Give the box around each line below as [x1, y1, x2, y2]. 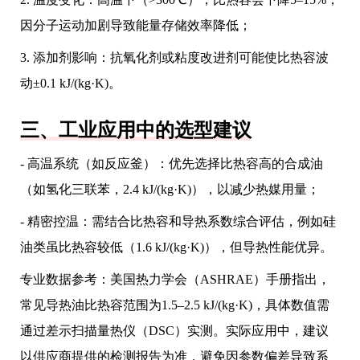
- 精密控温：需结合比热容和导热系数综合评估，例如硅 [20, 215, 336, 228]
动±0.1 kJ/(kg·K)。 [20, 76, 121, 90]
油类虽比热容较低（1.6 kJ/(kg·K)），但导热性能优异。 [20, 240, 333, 254]
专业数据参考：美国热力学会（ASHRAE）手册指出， [20, 272, 330, 286]
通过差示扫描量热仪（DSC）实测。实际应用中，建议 [20, 324, 329, 337]
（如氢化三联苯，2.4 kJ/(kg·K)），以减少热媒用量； [20, 182, 320, 196]
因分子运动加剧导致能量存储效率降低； [20, 18, 252, 32]
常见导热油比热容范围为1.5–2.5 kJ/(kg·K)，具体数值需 [20, 298, 329, 312]
